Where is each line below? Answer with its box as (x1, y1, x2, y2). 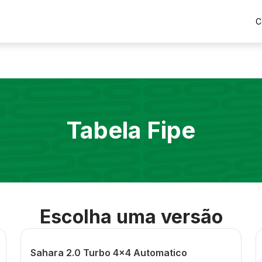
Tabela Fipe (67, 116, 195, 144)
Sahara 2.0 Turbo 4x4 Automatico (30, 247, 187, 258)
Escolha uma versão (39, 205, 223, 228)
